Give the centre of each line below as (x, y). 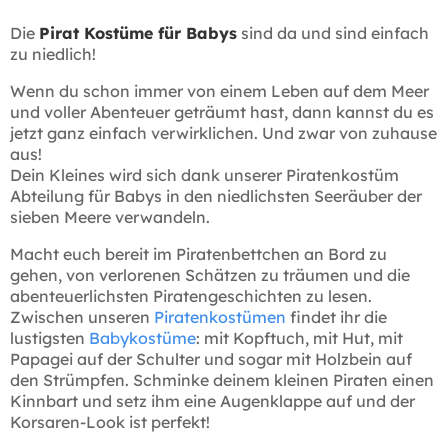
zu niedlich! (53, 54)
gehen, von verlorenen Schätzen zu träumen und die (210, 275)
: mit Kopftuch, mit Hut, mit (299, 338)
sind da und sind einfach (333, 33)
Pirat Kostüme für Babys (138, 33)
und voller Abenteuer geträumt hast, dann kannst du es (222, 112)
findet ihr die (336, 317)
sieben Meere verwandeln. (110, 217)
